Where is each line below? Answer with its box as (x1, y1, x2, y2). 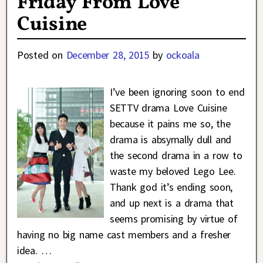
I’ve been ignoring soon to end (109, 85, 245, 99)
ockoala (166, 48, 200, 62)
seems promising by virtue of (109, 212, 238, 226)
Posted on (17, 48, 66, 62)
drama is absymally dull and (109, 133, 231, 147)
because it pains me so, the (109, 117, 231, 131)
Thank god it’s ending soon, (109, 180, 232, 194)
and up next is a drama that (109, 196, 234, 210)
